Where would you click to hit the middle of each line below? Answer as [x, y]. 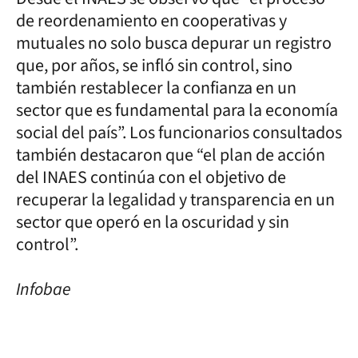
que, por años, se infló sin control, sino [154, 65]
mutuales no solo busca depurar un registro [174, 43]
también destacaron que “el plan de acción [171, 155]
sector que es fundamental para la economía [177, 110]
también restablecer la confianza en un [156, 88]
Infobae [44, 289]
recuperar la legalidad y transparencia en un [175, 199]
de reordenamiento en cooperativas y [151, 20]
